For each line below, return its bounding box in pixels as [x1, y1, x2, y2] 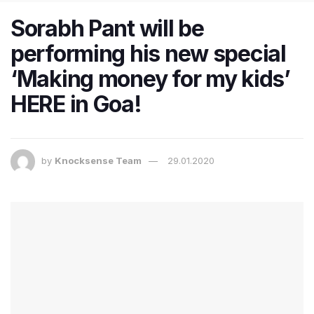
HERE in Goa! [11, 90, 142, 118]
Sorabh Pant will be [11, 15, 204, 43]
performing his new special [11, 40, 286, 68]
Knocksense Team [55, 155, 142, 167]
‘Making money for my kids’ [11, 65, 290, 93]
